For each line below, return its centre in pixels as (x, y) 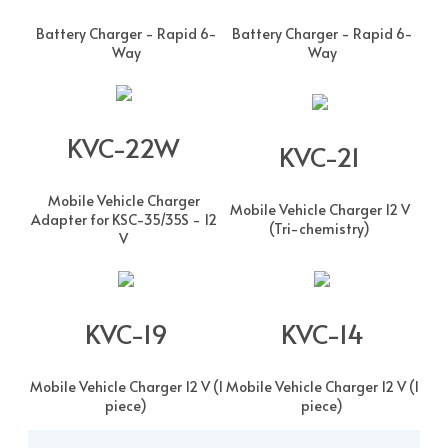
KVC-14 (322, 332)
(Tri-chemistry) (319, 228)
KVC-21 (319, 155)
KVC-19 (126, 332)
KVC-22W (123, 146)
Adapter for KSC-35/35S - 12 (123, 219)
